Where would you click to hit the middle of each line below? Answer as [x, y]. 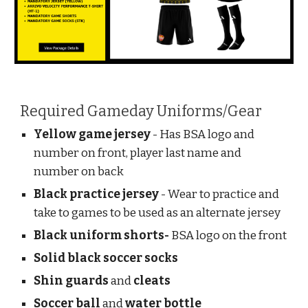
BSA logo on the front [229, 235]
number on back [79, 172]
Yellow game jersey [92, 134]
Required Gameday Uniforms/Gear [143, 111]
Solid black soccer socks [106, 258]
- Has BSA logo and [203, 134]
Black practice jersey [97, 194]
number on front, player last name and [138, 153]
